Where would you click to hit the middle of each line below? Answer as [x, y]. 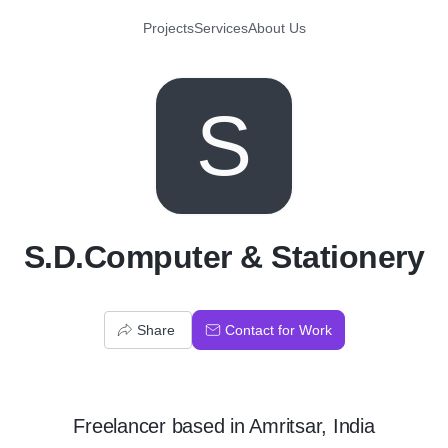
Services [220, 28]
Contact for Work [278, 330]
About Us [276, 28]
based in [207, 426]
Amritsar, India [312, 426]
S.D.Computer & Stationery [224, 257]
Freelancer [119, 426]
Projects [168, 28]
